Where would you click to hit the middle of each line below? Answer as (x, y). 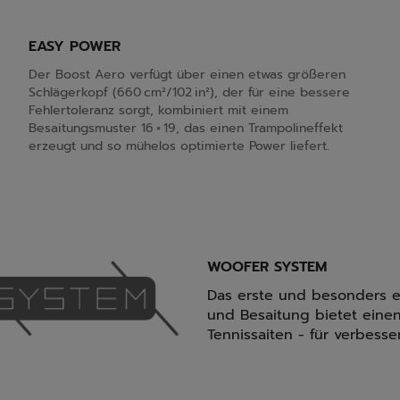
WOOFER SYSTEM (267, 267)
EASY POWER (75, 46)
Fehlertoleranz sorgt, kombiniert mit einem (158, 110)
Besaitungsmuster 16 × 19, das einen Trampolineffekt (186, 128)
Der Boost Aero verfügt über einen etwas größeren (187, 75)
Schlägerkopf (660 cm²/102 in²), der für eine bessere (189, 92)
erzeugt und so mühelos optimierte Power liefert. (179, 146)
